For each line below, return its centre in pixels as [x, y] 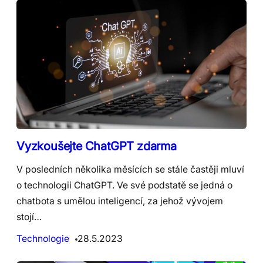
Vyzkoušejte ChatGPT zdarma [97, 146]
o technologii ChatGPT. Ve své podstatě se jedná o [124, 185]
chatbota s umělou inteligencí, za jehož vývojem [120, 201]
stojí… [29, 217]
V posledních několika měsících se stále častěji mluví [130, 169]
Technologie [43, 238]
